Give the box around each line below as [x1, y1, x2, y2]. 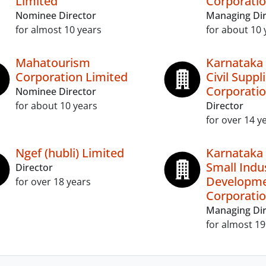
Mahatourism [15, 55, 90, 71]
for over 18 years [15, 175, 91, 188]
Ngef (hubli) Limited [15, 145, 124, 161]
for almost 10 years [15, 23, 102, 36]
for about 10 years [15, 99, 97, 112]
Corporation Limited [15, 69, 128, 85]
